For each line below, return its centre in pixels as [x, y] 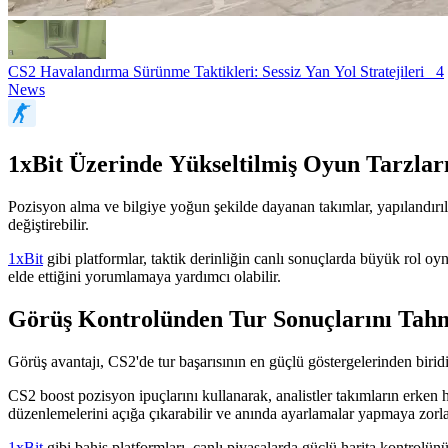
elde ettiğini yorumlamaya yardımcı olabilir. [144, 276]
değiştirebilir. [48, 224]
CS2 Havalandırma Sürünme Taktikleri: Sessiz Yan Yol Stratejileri [222, 71]
